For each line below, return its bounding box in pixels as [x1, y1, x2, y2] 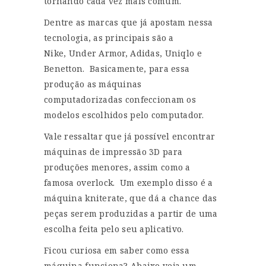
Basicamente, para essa [90, 62, 190, 74]
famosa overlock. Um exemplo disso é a [44, 176, 213, 188]
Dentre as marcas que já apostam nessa [44, 16, 213, 28]
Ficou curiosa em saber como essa [44, 244, 189, 256]
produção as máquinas [44, 78, 142, 90]
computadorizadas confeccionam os [44, 93, 196, 105]
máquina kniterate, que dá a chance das [44, 192, 217, 204]
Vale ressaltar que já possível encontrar [44, 130, 216, 142]
